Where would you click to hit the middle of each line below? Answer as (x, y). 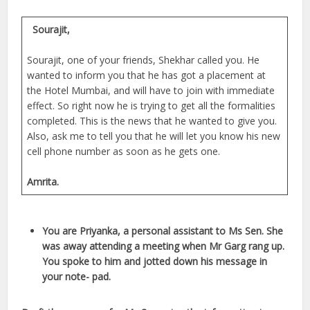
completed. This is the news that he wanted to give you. (152, 120)
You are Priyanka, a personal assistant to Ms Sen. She (163, 230)
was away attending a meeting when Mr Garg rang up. (164, 246)
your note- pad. (77, 276)
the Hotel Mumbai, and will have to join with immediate (151, 90)
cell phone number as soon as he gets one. (124, 151)
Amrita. (43, 181)
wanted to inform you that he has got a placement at (147, 75)
